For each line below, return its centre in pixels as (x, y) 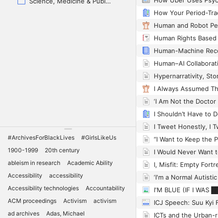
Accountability (105, 188)
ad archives (24, 213)
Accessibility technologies (43, 188)
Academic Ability (90, 163)
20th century (62, 150)
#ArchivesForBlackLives (41, 137)
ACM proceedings (32, 200)
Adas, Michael (65, 213)
